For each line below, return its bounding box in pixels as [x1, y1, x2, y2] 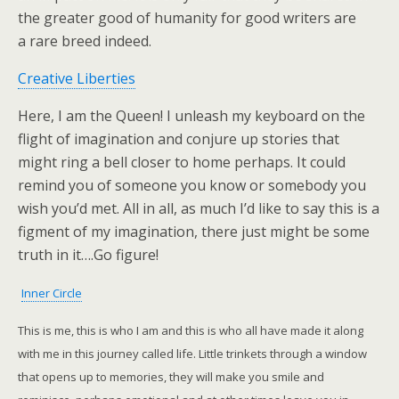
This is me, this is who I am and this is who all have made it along [18, 322, 363, 338]
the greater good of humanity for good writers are [18, 8, 356, 28]
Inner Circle [21, 285, 82, 301]
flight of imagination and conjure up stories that [18, 129, 339, 149]
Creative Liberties [18, 69, 135, 88]
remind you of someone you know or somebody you [18, 175, 366, 195]
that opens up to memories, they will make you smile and [18, 369, 324, 385]
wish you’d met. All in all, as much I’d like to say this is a [18, 199, 379, 218]
